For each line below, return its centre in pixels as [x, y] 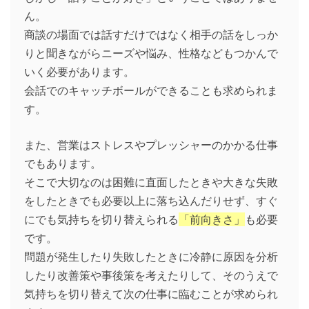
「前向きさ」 [212, 220]
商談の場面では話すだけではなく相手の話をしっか [151, 35]
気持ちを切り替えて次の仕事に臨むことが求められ [151, 294]
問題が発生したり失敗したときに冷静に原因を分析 [151, 257]
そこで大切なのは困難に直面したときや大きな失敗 [151, 182]
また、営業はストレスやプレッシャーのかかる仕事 [151, 145]
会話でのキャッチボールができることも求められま [151, 91]
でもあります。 [63, 164]
